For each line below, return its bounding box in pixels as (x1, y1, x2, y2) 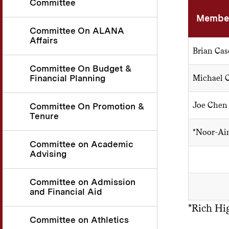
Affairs (30, 35, 58, 45)
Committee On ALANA (30, 25, 124, 36)
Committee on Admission (30, 176, 135, 187)
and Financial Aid (30, 186, 102, 197)
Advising (30, 148, 66, 159)
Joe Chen (192, 100, 227, 110)
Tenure (30, 110, 59, 121)
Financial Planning (30, 73, 105, 83)
